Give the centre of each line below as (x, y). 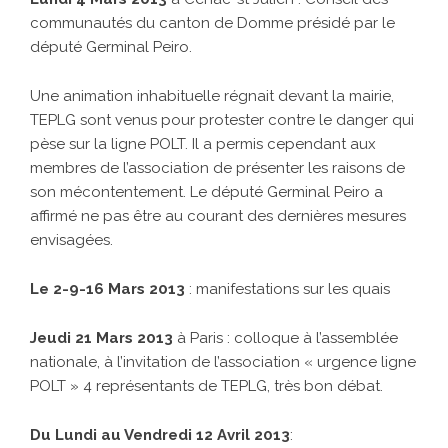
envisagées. (71, 240)
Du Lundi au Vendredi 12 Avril (140, 435)
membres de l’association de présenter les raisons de (217, 168)
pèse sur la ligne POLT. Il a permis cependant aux (203, 144)
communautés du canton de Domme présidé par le (212, 23)
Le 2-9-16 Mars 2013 (109, 289)
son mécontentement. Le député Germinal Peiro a (206, 192)
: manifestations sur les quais (289, 289)
